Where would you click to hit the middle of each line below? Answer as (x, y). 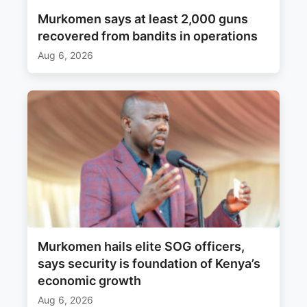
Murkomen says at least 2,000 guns (143, 19)
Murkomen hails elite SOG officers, (141, 246)
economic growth (89, 280)
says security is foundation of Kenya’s (149, 263)
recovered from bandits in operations (148, 36)
